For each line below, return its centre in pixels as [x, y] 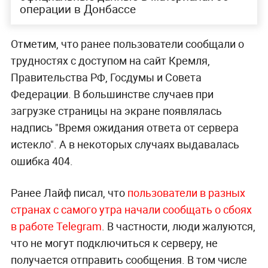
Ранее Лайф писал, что [69, 193]
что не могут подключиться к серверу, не [114, 243]
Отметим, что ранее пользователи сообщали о [127, 44]
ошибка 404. [42, 161]
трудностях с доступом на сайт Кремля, [110, 61]
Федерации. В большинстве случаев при [112, 94]
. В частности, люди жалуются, [178, 226]
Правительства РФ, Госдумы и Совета [106, 77]
